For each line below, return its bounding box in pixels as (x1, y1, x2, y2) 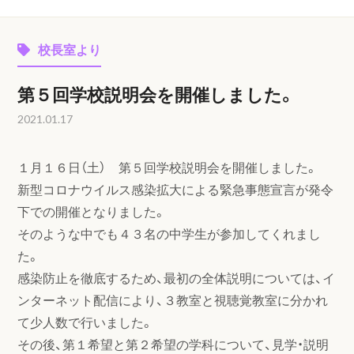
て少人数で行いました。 (17, 314, 154, 330)
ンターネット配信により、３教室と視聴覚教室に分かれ (17, 292, 329, 307)
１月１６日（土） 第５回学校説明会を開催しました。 (17, 159, 318, 175)
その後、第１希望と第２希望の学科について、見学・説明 (17, 336, 330, 352)
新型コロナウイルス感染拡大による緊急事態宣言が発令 (17, 181, 334, 197)
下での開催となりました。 (17, 203, 167, 219)
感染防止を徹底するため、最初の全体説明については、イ (17, 269, 336, 285)
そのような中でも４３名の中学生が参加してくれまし (17, 225, 322, 241)
